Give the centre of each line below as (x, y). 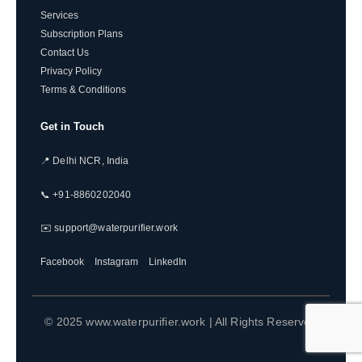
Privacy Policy (71, 71)
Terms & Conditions (83, 90)
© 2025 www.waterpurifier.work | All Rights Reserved (181, 321)
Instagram (116, 261)
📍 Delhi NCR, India (85, 161)
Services (59, 15)
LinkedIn (168, 261)
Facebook (62, 261)
